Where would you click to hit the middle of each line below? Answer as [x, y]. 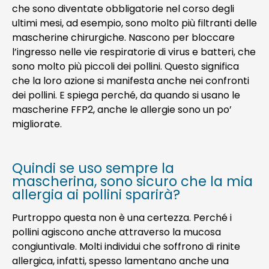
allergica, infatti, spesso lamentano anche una [120, 261]
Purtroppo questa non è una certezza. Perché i [122, 217]
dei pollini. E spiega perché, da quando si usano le [126, 95]
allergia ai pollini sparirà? [96, 194]
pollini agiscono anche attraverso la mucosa [116, 232]
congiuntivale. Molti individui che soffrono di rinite [126, 246]
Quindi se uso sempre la [93, 168]
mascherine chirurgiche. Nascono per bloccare [123, 37]
